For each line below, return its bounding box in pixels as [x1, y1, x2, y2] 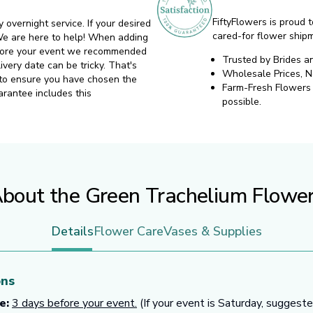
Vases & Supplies [163, 223, 262, 240]
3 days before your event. [12, 296, 137, 311]
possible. [222, 95, 261, 109]
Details [51, 223, 94, 240]
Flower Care [94, 223, 163, 240]
